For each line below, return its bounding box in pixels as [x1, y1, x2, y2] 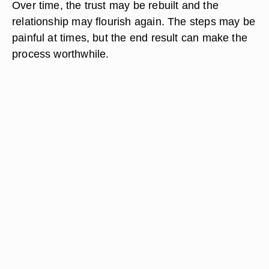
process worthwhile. [12, 47, 109, 60]
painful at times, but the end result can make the [12, 31, 248, 44]
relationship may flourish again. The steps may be [12, 15, 256, 28]
